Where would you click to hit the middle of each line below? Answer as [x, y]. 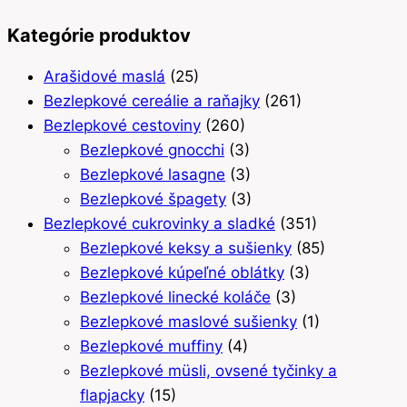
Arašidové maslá [104, 77]
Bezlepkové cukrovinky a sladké [159, 224]
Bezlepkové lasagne [153, 175]
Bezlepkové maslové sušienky [189, 322]
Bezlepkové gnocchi [152, 150]
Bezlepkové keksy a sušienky [186, 248]
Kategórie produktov [99, 36]
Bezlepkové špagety [153, 199]
